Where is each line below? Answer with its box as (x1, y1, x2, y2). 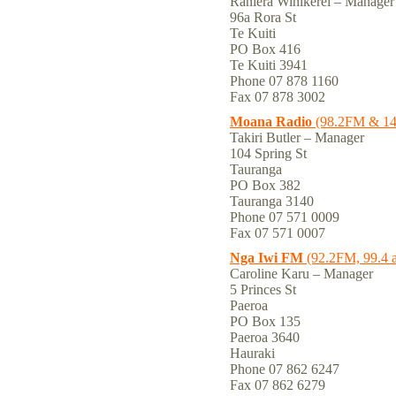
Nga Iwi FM (230, 250, 303, 265)
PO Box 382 (230, 178, 301, 193)
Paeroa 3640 (230, 330, 300, 345)
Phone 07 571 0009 (230, 209, 339, 225)
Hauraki (230, 346, 275, 361)
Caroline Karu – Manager (230, 266, 373, 281)
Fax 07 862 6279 (230, 377, 329, 392)
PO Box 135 (230, 314, 301, 329)
